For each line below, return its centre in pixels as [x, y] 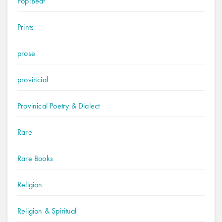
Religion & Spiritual [47, 211]
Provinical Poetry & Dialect [59, 106]
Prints [26, 27]
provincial [33, 80]
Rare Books [35, 158]
